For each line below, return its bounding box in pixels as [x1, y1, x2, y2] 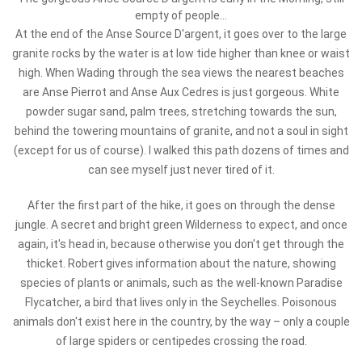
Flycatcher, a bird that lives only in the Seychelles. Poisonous [25, 296, 337, 309]
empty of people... [135, 9, 227, 22]
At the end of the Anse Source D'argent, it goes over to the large [15, 27, 347, 40]
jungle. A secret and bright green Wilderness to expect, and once [15, 218, 347, 231]
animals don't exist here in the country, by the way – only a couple [12, 315, 350, 328]
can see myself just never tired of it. [87, 163, 275, 176]
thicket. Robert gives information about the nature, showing [26, 257, 336, 270]
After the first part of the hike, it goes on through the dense [27, 199, 335, 212]
